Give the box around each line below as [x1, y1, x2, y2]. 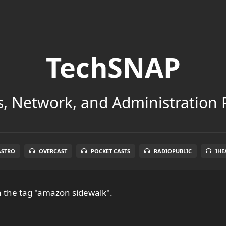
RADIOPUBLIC [154, 147, 192, 155]
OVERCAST [39, 147, 67, 155]
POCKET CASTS [91, 147, 130, 155]
